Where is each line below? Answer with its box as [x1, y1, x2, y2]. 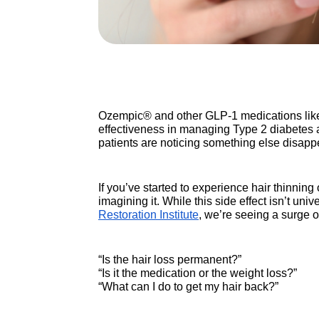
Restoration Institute [98, 208, 199, 221]
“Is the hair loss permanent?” [98, 253, 241, 266]
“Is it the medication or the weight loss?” [98, 266, 297, 279]
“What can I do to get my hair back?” [98, 280, 278, 293]
